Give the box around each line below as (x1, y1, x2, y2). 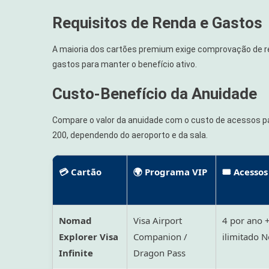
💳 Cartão (59, 166, 101, 178)
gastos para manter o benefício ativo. (52, 59, 197, 70)
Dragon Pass (133, 247, 186, 259)
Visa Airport (133, 214, 182, 227)
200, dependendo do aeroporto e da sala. (52, 130, 208, 141)
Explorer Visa (59, 231, 118, 243)
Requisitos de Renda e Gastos (52, 14, 262, 32)
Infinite (59, 247, 93, 259)
